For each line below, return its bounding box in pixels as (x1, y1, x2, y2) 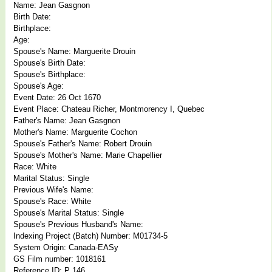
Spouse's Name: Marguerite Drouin (13, 46, 135, 56)
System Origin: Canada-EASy (13, 242, 118, 252)
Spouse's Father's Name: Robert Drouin (13, 138, 152, 148)
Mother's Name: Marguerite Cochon (13, 127, 137, 137)
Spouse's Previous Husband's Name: (13, 219, 143, 229)
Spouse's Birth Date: (13, 58, 86, 67)
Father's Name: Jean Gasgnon (13, 115, 120, 125)
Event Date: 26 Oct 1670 (13, 92, 101, 102)
